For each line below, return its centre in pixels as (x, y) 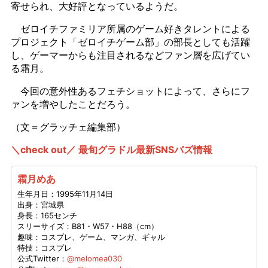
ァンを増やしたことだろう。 (73, 104)
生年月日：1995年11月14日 (65, 194)
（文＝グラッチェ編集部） (68, 127)
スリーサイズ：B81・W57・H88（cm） (88, 226)
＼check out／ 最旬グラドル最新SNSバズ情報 (111, 149)
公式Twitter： (42, 258)
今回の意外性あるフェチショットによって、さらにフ (130, 91)
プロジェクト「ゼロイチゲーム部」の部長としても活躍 (130, 42)
